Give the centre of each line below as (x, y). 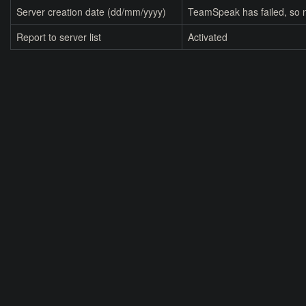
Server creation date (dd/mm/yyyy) (91, 12)
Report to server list (59, 37)
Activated (208, 37)
